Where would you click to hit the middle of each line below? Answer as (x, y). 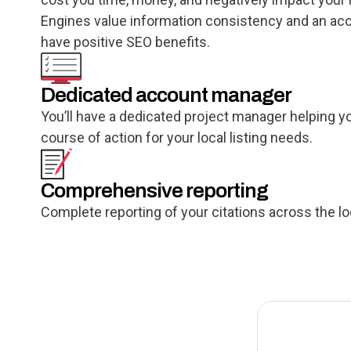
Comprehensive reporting (154, 191)
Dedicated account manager (166, 95)
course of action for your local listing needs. (177, 138)
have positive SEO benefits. (125, 42)
